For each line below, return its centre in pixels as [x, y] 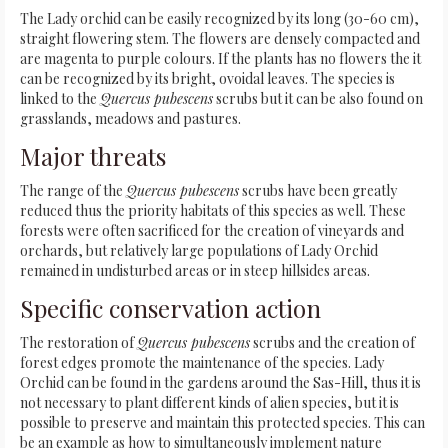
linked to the [60, 99]
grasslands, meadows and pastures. [130, 119]
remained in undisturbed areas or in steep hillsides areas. [195, 271]
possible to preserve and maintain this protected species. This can [222, 423]
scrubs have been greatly [318, 191]
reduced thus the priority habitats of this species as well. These [213, 211]
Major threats [93, 156]
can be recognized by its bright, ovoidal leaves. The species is [207, 79]
